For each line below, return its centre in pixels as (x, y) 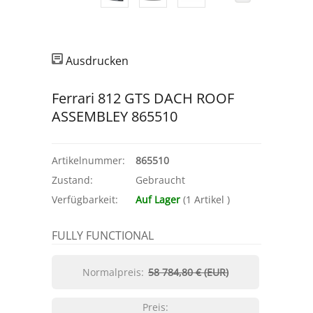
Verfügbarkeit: (85, 199)
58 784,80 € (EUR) (188, 272)
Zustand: (72, 180)
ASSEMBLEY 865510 (115, 116)
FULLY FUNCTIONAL (103, 235)
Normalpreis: (113, 272)
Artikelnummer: (88, 160)
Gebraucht (160, 180)
